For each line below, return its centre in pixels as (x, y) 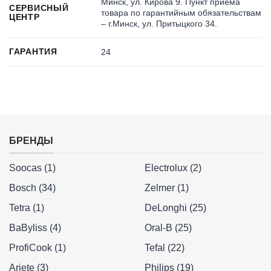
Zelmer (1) (167, 188)
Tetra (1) (27, 208)
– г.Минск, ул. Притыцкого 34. (159, 23)
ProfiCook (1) (38, 248)
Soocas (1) (32, 168)
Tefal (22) (165, 248)
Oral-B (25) (168, 228)
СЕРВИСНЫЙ (39, 8)
